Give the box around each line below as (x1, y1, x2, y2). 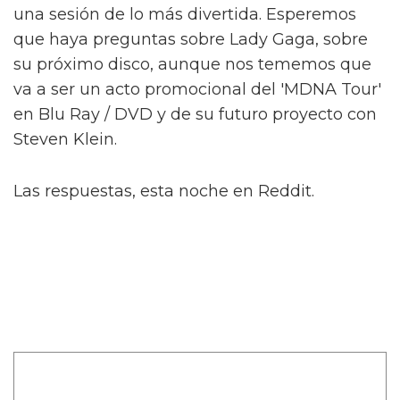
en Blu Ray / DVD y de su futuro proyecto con (13, 104, 377, 124)
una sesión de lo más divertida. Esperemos (13, 4, 356, 24)
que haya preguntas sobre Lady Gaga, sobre (13, 29, 368, 49)
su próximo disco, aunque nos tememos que (13, 54, 371, 74)
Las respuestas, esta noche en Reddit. (13, 180, 314, 201)
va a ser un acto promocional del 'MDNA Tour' (13, 79, 381, 99)
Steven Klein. (13, 129, 117, 149)
